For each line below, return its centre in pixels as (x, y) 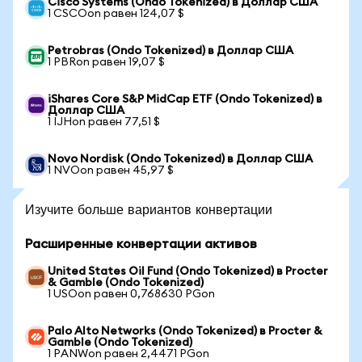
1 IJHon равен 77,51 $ (104, 122)
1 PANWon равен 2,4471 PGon (128, 354)
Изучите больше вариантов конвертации (149, 209)
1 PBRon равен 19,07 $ (106, 62)
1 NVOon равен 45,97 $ (111, 170)
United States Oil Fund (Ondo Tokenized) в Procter (188, 271)
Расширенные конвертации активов (141, 244)
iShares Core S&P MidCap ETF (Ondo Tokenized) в (185, 99)
